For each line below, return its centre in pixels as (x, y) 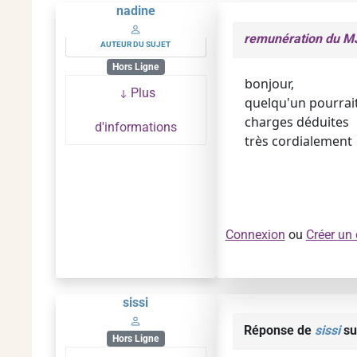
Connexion (255, 235)
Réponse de (279, 330)
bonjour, (269, 84)
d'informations (135, 127)
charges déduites (296, 122)
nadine (135, 11)
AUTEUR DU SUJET (136, 44)
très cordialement (298, 141)
